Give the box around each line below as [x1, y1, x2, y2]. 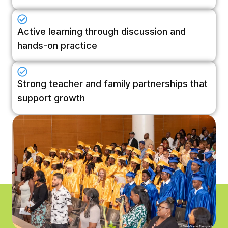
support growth [17, 92, 85, 103]
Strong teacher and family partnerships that [17, 78, 208, 89]
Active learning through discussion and [17, 25, 186, 37]
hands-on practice [17, 40, 97, 51]
